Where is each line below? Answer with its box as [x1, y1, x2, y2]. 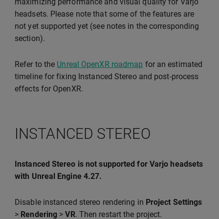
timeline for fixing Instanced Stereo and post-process [15, 72, 199, 81]
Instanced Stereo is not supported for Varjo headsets [15, 159, 203, 169]
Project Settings [145, 197, 202, 207]
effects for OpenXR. [15, 84, 83, 93]
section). [15, 34, 45, 43]
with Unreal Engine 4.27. [15, 172, 102, 181]
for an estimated [143, 60, 203, 69]
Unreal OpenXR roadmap [57, 60, 143, 69]
